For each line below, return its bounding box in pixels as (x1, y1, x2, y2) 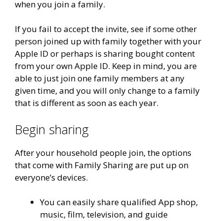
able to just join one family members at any (15, 73, 184, 84)
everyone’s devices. (15, 171, 88, 183)
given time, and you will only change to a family (15, 85, 200, 97)
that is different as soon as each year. (15, 97, 158, 109)
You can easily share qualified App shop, (40, 196, 198, 208)
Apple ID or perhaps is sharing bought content (15, 48, 195, 60)
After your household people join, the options (15, 147, 191, 158)
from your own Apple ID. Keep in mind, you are (15, 60, 197, 72)
